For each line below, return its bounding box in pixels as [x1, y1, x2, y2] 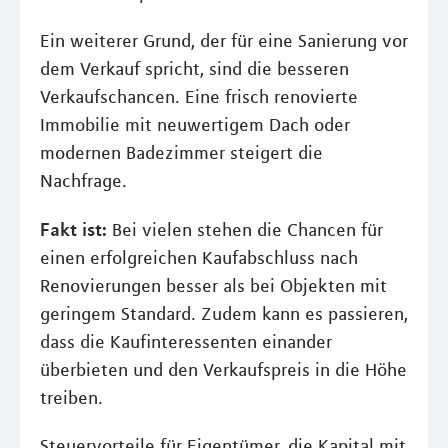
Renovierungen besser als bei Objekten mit [40, 275, 387, 297]
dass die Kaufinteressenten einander [40, 331, 332, 353]
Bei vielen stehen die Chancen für [107, 219, 383, 241]
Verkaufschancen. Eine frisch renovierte [40, 86, 358, 108]
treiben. [40, 387, 103, 409]
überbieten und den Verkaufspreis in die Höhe [40, 359, 407, 381]
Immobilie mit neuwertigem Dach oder [40, 114, 350, 136]
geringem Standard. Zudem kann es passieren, [40, 303, 408, 325]
